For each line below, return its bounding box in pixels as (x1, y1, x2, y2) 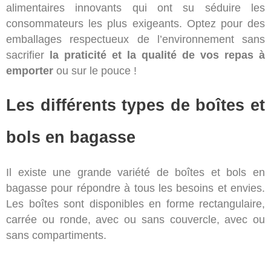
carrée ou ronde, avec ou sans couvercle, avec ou (6, 214, 265, 226)
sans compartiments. (6, 229, 106, 242)
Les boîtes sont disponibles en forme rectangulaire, (6, 198, 265, 211)
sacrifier (6, 48, 50, 61)
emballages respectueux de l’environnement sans (6, 33, 265, 45)
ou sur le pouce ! (53, 64, 137, 77)
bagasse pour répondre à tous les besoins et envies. (6, 182, 265, 195)
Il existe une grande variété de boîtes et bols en (6, 166, 265, 179)
